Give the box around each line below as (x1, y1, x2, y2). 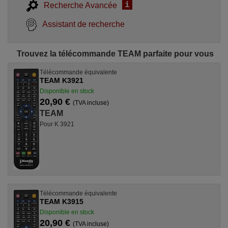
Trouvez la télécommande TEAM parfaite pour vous (17, 49, 214, 58)
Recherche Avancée (44, 1, 117, 10)
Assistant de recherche (42, 20, 125, 28)
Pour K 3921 (40, 121, 74, 128)
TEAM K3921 (40, 76, 83, 84)
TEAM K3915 (40, 197, 83, 206)
